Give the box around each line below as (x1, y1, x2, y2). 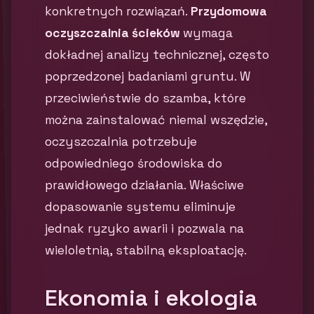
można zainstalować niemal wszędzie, (45, 112, 267, 128)
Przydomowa (191, 4, 267, 19)
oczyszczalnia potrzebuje (45, 134, 197, 149)
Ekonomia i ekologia (45, 284, 257, 312)
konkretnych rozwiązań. (45, 4, 191, 19)
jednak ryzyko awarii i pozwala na (45, 221, 244, 236)
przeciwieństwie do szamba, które (45, 90, 246, 106)
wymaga (183, 25, 233, 41)
